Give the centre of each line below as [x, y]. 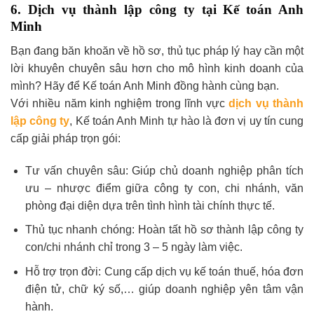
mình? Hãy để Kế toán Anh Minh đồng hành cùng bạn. [145, 86]
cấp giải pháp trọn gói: [66, 138]
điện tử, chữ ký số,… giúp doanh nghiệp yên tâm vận [164, 289]
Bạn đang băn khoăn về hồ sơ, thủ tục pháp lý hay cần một [157, 50]
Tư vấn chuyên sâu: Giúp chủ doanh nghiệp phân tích [164, 170]
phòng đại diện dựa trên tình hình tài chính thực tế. [150, 205]
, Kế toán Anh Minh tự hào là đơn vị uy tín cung [187, 121]
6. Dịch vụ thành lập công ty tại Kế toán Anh [157, 10]
